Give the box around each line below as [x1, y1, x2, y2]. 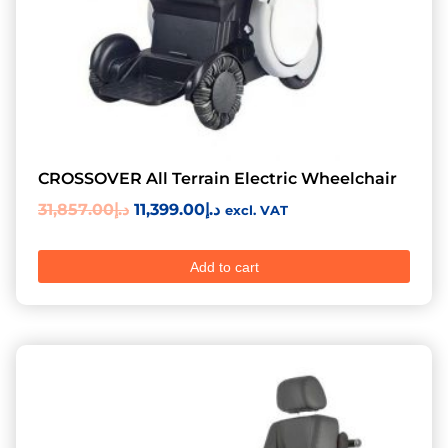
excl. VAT [225, 203, 288, 219]
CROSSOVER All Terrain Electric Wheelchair [38, 169, 397, 189]
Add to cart [189, 258, 259, 275]
